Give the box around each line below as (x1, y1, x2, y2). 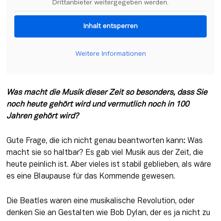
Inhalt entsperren (83, 23, 138, 30)
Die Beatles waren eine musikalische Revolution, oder (6, 197, 194, 205)
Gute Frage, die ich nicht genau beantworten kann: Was (6, 138, 203, 145)
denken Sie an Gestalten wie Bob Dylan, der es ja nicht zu (6, 209, 210, 217)
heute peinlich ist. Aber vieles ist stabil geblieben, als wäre (6, 161, 211, 169)
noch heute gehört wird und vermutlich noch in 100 (6, 101, 189, 109)
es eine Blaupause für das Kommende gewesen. (6, 173, 175, 181)
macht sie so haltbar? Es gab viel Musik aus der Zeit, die (6, 149, 203, 157)
